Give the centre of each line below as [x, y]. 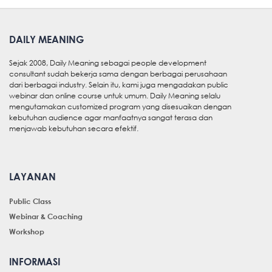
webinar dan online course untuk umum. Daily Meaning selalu [115, 96]
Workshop [27, 232]
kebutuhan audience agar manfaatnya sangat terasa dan [111, 118]
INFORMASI [35, 262]
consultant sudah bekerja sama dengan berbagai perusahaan [118, 74]
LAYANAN [32, 177]
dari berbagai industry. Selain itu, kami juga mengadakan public [119, 85]
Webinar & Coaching [46, 216]
